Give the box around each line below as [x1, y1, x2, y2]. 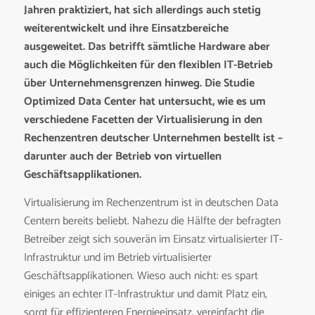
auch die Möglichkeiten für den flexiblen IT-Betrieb [23, 56, 273, 75]
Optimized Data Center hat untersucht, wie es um [23, 92, 266, 112]
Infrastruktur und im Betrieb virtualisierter [23, 247, 212, 267]
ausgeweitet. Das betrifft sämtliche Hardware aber [23, 37, 270, 57]
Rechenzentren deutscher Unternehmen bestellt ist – [23, 129, 283, 148]
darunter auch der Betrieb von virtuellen [23, 147, 221, 167]
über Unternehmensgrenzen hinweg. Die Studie [23, 74, 255, 94]
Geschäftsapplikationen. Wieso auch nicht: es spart [23, 266, 258, 285]
